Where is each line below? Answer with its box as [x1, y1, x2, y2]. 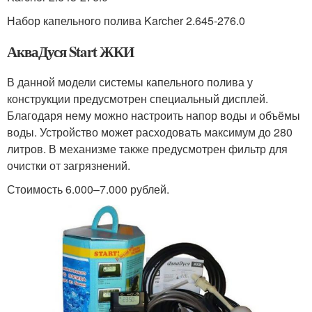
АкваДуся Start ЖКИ [7, 41, 134, 63]
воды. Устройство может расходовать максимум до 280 [7, 124, 292, 141]
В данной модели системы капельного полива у [7, 74, 253, 91]
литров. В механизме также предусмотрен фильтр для [7, 141, 288, 157]
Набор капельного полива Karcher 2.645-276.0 [7, 13, 245, 29]
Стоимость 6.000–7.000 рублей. [7, 181, 169, 198]
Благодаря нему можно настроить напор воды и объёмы [7, 107, 300, 124]
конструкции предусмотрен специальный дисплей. [7, 91, 268, 107]
